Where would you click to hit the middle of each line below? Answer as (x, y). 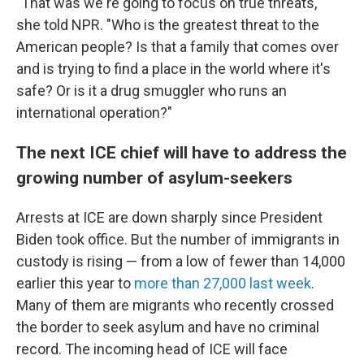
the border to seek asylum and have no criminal (168, 327)
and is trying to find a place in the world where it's (173, 69)
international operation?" (94, 113)
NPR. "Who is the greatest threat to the (195, 25)
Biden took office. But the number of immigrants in (178, 239)
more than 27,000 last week (223, 283)
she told (42, 25)
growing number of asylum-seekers (154, 178)
